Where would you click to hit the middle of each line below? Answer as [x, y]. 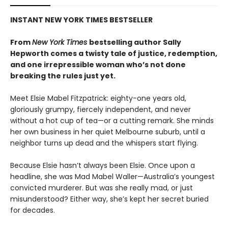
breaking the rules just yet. [63, 76]
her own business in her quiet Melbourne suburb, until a [108, 132]
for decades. [33, 210]
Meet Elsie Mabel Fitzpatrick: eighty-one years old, [98, 98]
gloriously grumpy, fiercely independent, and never [101, 109]
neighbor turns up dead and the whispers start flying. [104, 143]
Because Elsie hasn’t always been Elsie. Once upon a [103, 165]
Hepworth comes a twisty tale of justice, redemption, [114, 53]
